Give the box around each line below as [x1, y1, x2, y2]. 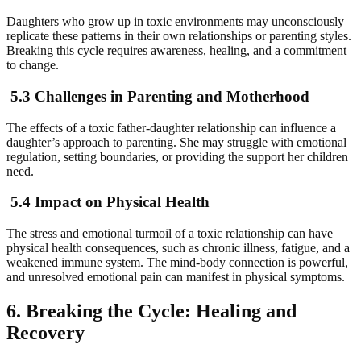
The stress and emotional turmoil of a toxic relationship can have [6, 226, 333, 241]
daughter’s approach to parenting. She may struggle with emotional [6, 135, 346, 149]
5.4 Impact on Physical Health [6, 193, 210, 211]
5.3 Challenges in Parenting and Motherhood [6, 87, 309, 105]
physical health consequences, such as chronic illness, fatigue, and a [6, 241, 350, 255]
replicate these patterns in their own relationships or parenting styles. [6, 29, 351, 44]
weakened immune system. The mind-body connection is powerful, [6, 255, 348, 270]
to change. [6, 58, 59, 73]
